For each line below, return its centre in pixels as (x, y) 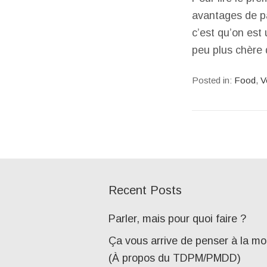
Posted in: (213, 80)
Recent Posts (145, 190)
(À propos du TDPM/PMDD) (175, 258)
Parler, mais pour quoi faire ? (177, 218)
